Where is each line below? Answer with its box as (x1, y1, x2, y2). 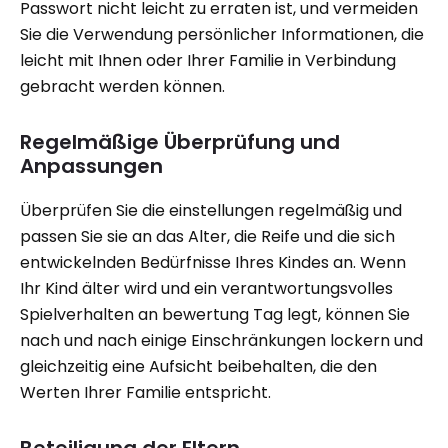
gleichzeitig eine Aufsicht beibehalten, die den (20, 355, 377, 378)
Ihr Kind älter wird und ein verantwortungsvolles (20, 277, 393, 300)
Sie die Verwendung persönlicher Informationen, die (20, 23, 424, 46)
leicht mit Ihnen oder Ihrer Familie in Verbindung (20, 49, 396, 72)
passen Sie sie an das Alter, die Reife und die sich (20, 225, 395, 248)
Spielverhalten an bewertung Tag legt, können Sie (20, 303, 410, 326)
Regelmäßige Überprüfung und (20, 128, 340, 156)
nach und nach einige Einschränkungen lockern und (20, 329, 423, 352)
